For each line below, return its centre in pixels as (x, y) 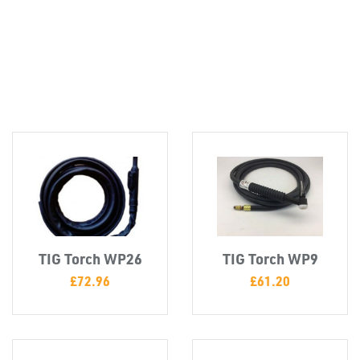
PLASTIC (36, 324)
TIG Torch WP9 (270, 258)
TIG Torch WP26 (90, 258)
